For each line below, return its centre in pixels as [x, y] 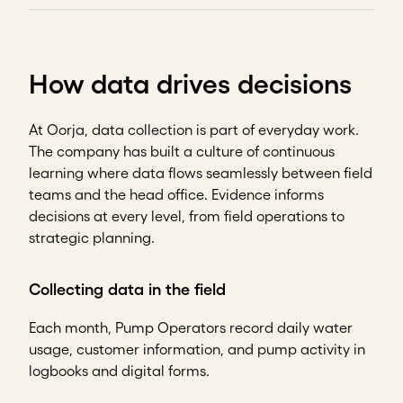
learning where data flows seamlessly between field [201, 173]
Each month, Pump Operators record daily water [191, 328]
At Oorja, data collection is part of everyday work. [194, 130]
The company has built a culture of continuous [182, 152]
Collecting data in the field [127, 290]
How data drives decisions [190, 85]
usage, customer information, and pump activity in [197, 349]
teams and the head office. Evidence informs [176, 195]
